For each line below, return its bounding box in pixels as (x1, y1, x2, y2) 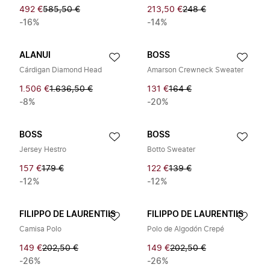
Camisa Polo (19, 225, 61, 233)
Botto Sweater (147, 146, 195, 153)
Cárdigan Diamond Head (19, 66, 102, 74)
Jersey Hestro (19, 146, 66, 153)
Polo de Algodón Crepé (147, 225, 224, 233)
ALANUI (19, 51, 51, 60)
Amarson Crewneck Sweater (147, 66, 243, 74)
